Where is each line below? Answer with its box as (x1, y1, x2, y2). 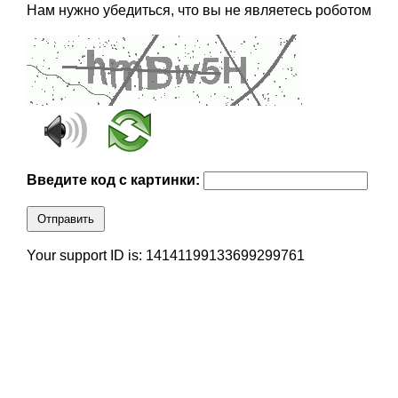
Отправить (36, 212, 94, 227)
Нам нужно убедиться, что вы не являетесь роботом (26, 3, 371, 19)
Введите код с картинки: (26, 172, 203, 188)
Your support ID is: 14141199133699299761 (26, 248, 305, 264)
